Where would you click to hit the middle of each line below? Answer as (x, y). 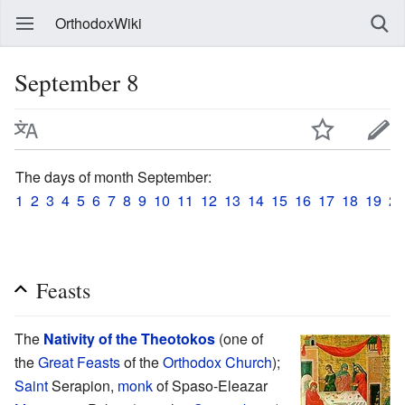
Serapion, (83, 385)
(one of (239, 338)
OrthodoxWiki (99, 23)
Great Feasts (79, 362)
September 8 (77, 82)
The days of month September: (113, 176)
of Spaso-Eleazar (210, 385)
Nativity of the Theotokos (129, 338)
